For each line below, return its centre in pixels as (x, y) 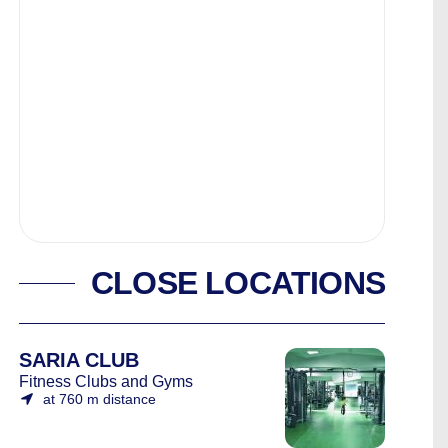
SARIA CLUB (79, 360)
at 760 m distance (99, 399)
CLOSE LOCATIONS (237, 283)
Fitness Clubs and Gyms (106, 381)
